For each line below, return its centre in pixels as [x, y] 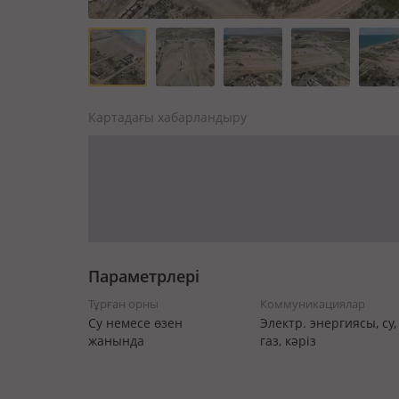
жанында [116, 341]
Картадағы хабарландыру [167, 117]
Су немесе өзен [135, 323]
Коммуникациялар [312, 304]
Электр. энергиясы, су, [328, 323]
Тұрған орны [123, 304]
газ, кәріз [288, 341]
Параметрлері [144, 276]
